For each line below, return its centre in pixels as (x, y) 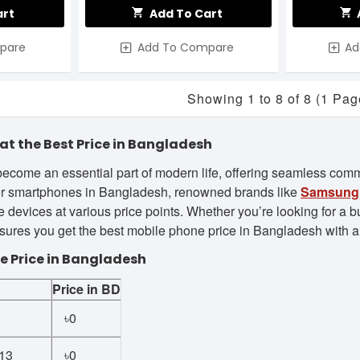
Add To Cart (186, 14)
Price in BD (86, 289)
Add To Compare (185, 48)
